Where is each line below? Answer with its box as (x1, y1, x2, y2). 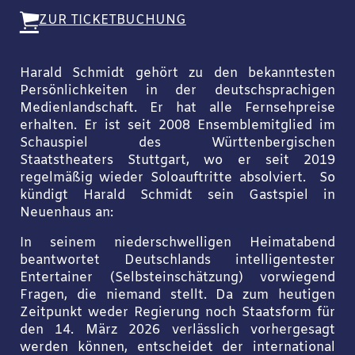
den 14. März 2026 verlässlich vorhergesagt (19, 321, 336, 339)
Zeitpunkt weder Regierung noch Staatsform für (19, 303, 336, 322)
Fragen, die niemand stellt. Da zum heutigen (19, 286, 336, 304)
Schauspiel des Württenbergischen (19, 134, 336, 152)
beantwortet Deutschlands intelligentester (19, 251, 336, 269)
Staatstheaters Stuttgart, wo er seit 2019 (19, 151, 336, 170)
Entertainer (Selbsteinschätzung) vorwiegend (19, 269, 336, 287)
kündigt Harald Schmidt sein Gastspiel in (19, 186, 336, 204)
